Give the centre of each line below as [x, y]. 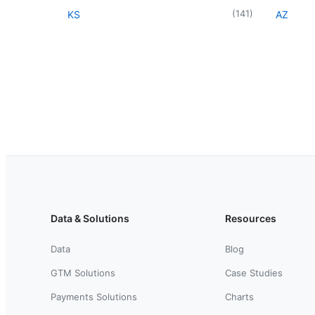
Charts [239, 296]
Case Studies [254, 272]
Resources [251, 218]
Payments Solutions [94, 296]
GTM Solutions [83, 272]
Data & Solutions [90, 218]
